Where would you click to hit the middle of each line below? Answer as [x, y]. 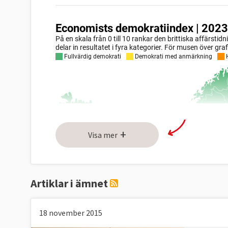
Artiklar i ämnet [70, 183]
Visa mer [103, 135]
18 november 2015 [71, 213]
